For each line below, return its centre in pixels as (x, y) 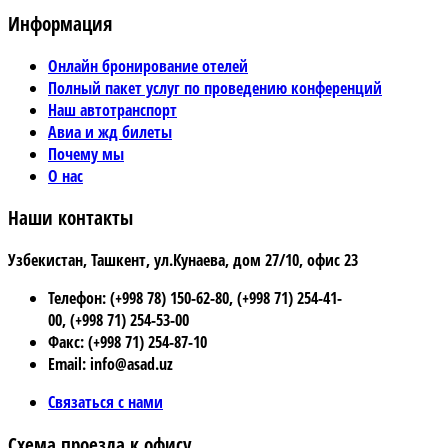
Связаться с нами (105, 402)
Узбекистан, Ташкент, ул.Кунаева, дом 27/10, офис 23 (183, 260)
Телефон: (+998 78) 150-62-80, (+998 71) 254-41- (195, 298)
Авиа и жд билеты (110, 131)
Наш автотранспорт (112, 109)
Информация (60, 23)
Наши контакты (70, 218)
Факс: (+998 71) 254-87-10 (127, 342)
